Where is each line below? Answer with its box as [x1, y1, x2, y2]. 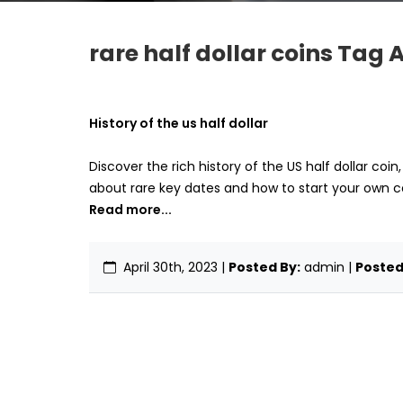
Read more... [89, 201, 172, 219]
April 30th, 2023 [123, 258, 218, 277]
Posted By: [228, 258, 300, 277]
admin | [304, 258, 355, 277]
